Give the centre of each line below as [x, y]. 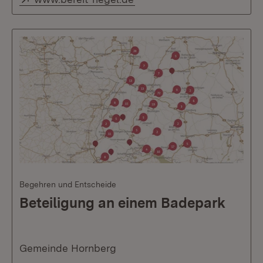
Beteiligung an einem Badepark [122, 203]
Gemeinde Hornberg [68, 248]
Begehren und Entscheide [68, 184]
